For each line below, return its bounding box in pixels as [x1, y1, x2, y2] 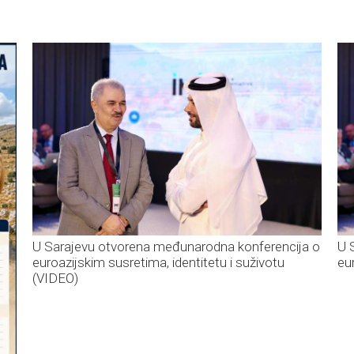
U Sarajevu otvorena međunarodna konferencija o [32, 239, 320, 255]
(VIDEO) [32, 270, 78, 287]
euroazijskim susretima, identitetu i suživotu [32, 254, 284, 271]
